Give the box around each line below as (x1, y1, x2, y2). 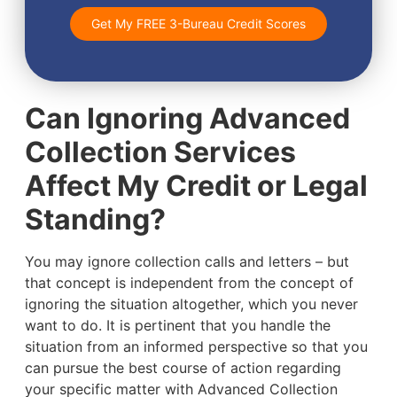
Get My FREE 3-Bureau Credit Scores (91, 16, 306, 32)
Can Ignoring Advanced (24, 101, 350, 136)
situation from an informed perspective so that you (24, 338, 368, 356)
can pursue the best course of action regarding (24, 359, 341, 378)
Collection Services (24, 135, 296, 170)
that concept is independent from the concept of (24, 274, 354, 292)
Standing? (24, 202, 166, 237)
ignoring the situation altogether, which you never (24, 295, 358, 314)
